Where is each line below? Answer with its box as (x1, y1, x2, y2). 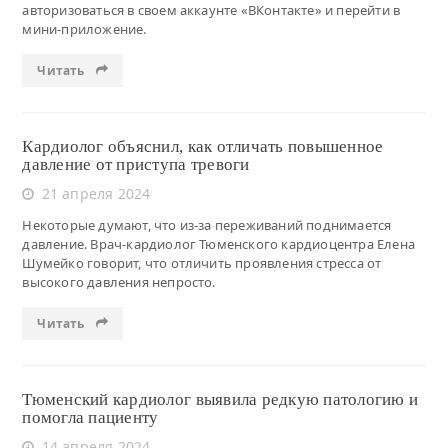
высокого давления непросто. (22, 272, 216, 291)
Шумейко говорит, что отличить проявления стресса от (22, 253, 382, 272)
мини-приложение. (22, 19, 147, 38)
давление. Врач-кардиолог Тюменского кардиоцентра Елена (22, 234, 415, 253)
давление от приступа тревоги (22, 154, 250, 174)
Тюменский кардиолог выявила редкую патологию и (22, 389, 419, 409)
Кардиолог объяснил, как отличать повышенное (22, 136, 384, 156)
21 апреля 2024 (41, 183, 151, 203)
